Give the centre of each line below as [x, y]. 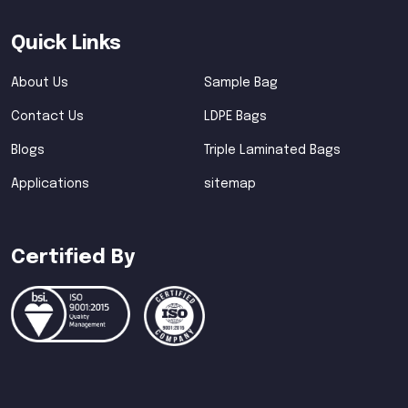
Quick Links [66, 43]
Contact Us [47, 116]
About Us [40, 82]
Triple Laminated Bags [272, 150]
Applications [50, 184]
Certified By [73, 257]
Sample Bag [241, 82]
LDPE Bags [235, 116]
